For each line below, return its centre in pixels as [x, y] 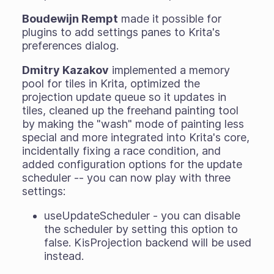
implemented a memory [169, 70]
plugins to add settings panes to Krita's [121, 32]
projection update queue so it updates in [124, 97]
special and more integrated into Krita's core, [135, 137]
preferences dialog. [70, 45]
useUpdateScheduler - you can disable [142, 215]
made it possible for [169, 18]
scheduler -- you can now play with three [126, 177]
